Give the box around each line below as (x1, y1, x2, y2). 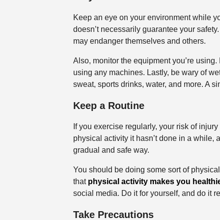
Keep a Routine (73, 100, 144, 111)
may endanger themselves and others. (73, 36, 208, 45)
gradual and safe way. (73, 146, 151, 155)
